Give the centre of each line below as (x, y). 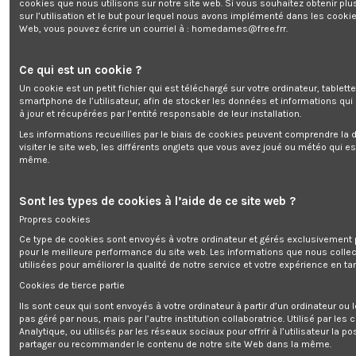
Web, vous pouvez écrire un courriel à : (105, 28)
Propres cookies (55, 219)
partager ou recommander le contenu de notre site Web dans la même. (175, 344)
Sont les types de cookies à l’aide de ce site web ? (157, 201)
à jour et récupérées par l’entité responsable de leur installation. (160, 113)
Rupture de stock (52, 77)
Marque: (30, 59)
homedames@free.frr (239, 28)
